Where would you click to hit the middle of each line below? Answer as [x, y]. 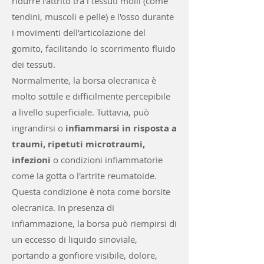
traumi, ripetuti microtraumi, [78, 144]
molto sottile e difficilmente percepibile [91, 96]
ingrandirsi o [39, 128]
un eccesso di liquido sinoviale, [75, 239]
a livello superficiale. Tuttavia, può [80, 112]
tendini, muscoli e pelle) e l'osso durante [93, 16]
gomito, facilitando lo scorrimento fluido [94, 48]
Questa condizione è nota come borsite [91, 192]
